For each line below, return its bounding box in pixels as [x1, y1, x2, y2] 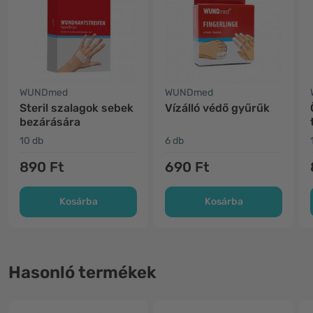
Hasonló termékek [8, 263, 156, 282]
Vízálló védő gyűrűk [165, 101, 270, 115]
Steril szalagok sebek [20, 101, 133, 115]
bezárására [20, 115, 80, 129]
